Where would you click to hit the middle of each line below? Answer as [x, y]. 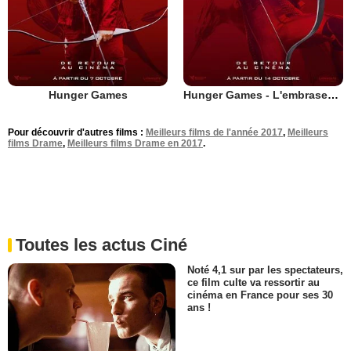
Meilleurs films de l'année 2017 [214, 132]
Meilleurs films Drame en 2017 [135, 143]
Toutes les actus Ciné [101, 245]
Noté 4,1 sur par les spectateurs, [265, 270]
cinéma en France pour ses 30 [260, 295]
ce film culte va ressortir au [253, 283]
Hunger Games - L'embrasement [333, 95]
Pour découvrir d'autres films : [77, 132]
